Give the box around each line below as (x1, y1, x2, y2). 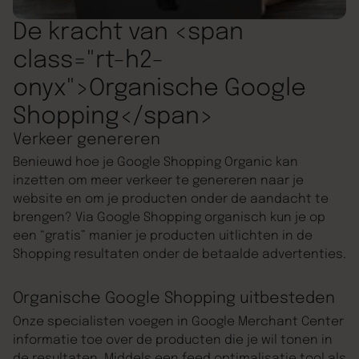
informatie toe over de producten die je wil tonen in (12, 333, 333, 347)
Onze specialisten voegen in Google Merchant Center (12, 315, 344, 329)
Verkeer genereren (12, 131, 160, 148)
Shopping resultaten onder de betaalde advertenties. (12, 248, 346, 262)
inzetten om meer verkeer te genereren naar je (12, 175, 304, 188)
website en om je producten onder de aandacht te (12, 193, 329, 207)
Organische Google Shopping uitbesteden (12, 289, 335, 307)
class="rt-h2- (12, 48, 163, 73)
